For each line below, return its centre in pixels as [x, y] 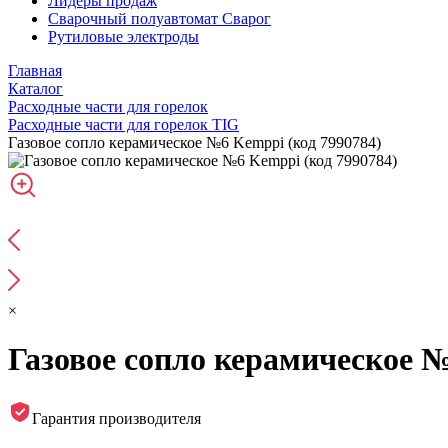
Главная [35, 70]
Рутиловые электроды [123, 36]
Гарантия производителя [116, 418]
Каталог [35, 88]
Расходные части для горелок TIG [123, 124]
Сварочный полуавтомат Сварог [159, 18]
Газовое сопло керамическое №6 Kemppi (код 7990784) [194, 142]
